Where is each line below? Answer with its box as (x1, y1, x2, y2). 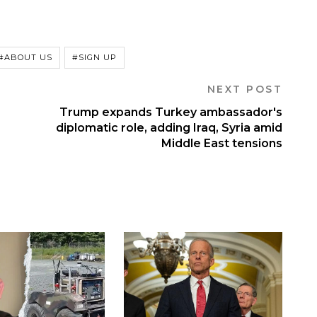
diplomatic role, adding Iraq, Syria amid (56, 121, 282, 135)
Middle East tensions (161, 137, 282, 151)
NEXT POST (207, 83, 282, 96)
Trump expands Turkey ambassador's (59, 105, 282, 120)
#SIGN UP (72, 52, 117, 63)
